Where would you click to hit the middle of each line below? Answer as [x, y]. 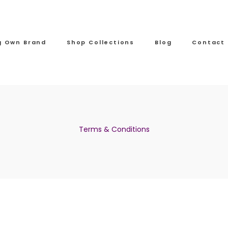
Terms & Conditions [114, 129]
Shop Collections [101, 42]
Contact [209, 42]
